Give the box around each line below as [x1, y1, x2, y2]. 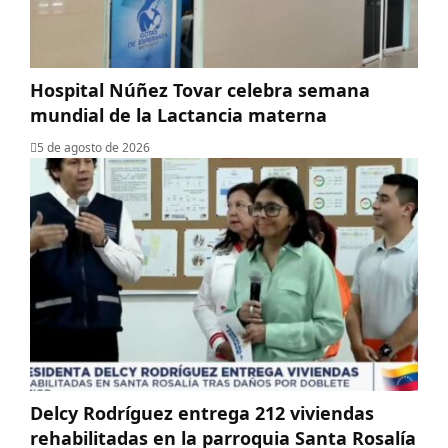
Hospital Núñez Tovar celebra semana [30, 78, 370, 102]
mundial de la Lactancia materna [30, 103, 327, 127]
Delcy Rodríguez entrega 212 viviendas [30, 400, 374, 425]
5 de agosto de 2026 [37, 139, 150, 156]
